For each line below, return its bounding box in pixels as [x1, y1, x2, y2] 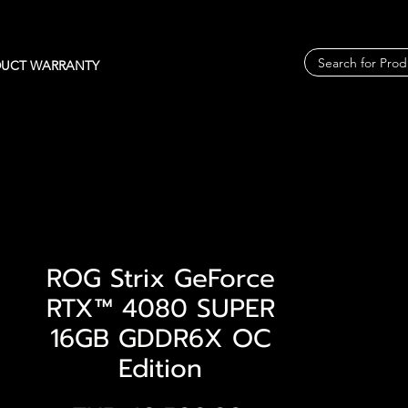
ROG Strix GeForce [46, 259, 275, 298]
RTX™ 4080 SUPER [46, 289, 275, 328]
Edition [118, 349, 202, 388]
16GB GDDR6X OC [49, 319, 271, 358]
